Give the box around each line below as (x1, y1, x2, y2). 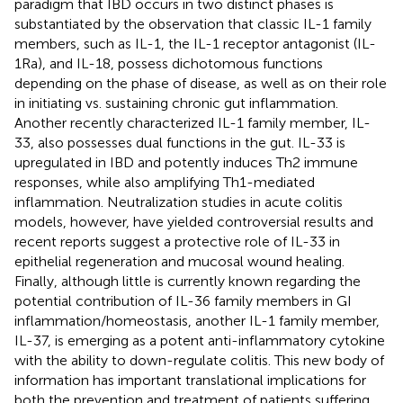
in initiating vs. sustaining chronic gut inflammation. (14, 94, 338, 112)
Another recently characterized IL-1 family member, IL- (14, 113, 371, 131)
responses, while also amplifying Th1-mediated (14, 173, 315, 191)
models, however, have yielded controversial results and (14, 212, 373, 230)
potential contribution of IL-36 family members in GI (14, 291, 352, 309)
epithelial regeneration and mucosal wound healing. (14, 252, 345, 270)
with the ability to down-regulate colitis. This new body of (14, 351, 384, 369)
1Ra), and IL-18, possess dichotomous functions (14, 54, 323, 72)
